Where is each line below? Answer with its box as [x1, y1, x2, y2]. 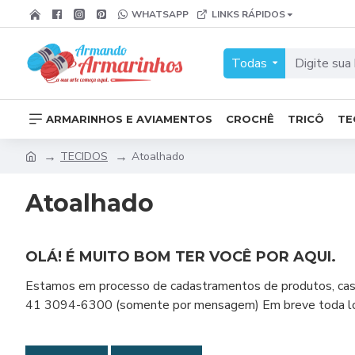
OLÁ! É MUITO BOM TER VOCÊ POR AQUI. [25, 248, 336, 265]
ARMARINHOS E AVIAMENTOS [46, 112, 212, 125]
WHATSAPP [132, 7, 189, 21]
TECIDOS [60, 148, 108, 164]
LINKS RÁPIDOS [212, 7, 285, 21]
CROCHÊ [226, 112, 274, 125]
